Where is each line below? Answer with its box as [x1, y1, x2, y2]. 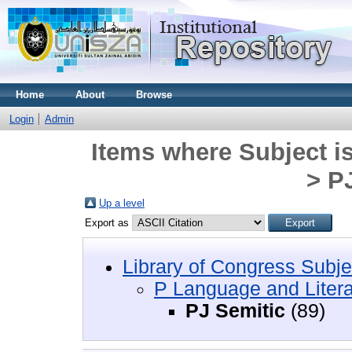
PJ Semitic [185, 299, 285, 321]
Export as [85, 217, 132, 229]
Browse [136, 89, 172, 101]
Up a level [99, 197, 145, 209]
